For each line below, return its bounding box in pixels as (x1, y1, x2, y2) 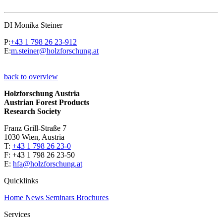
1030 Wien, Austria (4, 132, 64, 141)
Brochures (76, 193, 109, 202)
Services (4, 210, 30, 219)
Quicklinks (4, 176, 38, 185)
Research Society (4, 107, 61, 115)
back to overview (4, 72, 58, 81)
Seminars (46, 193, 76, 202)
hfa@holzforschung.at (13, 159, 82, 168)
